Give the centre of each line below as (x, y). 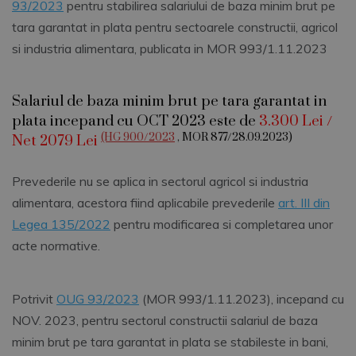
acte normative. (56, 246)
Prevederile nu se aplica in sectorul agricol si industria (160, 182)
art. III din (304, 203)
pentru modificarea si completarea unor (222, 224)
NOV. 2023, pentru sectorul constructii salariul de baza (165, 321)
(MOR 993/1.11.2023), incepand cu (242, 299)
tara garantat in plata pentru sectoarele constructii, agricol (175, 27)
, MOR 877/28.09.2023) (234, 138)
